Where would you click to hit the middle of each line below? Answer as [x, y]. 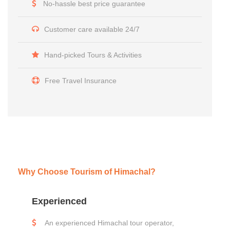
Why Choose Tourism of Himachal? [87, 171]
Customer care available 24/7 [92, 29]
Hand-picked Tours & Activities [93, 55]
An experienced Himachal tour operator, [109, 223]
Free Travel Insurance [81, 80]
